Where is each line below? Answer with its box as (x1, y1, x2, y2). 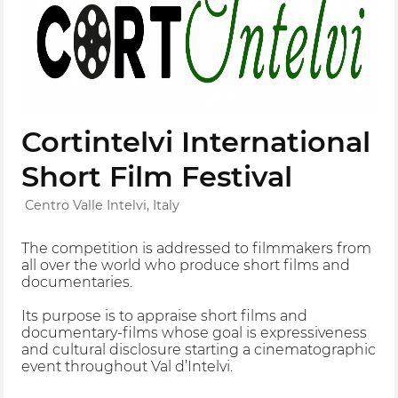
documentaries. (21, 274, 133, 291)
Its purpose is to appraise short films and (21, 307, 308, 325)
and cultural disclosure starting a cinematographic (21, 341, 377, 359)
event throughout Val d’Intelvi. (21, 358, 234, 376)
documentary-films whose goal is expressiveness (21, 324, 368, 342)
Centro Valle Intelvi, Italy (25, 196, 180, 213)
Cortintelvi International (21, 124, 371, 160)
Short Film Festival (21, 159, 293, 195)
